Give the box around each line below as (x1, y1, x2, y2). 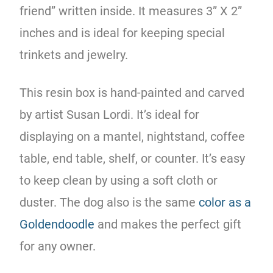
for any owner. (19, 238, 96, 253)
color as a (199, 194, 252, 210)
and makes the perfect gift (94, 216, 242, 232)
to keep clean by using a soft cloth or (19, 172, 218, 188)
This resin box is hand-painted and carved (19, 85, 245, 100)
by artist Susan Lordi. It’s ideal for (19, 107, 200, 122)
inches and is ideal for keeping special (19, 25, 225, 40)
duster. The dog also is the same (19, 194, 199, 210)
